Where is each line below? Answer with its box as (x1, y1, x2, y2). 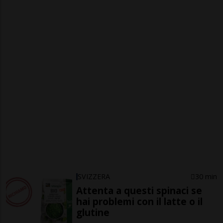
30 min (195, 172, 217, 182)
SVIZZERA (78, 172, 111, 182)
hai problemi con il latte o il (76, 195, 203, 209)
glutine (76, 206, 110, 220)
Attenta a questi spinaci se (76, 184, 203, 198)
